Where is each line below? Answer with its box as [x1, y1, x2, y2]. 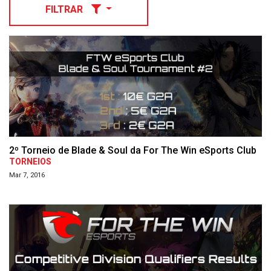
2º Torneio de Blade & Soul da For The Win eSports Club [9, 144, 256, 156]
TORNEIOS [9, 157, 51, 167]
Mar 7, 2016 [9, 171, 45, 179]
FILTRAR [45, 3, 86, 15]
